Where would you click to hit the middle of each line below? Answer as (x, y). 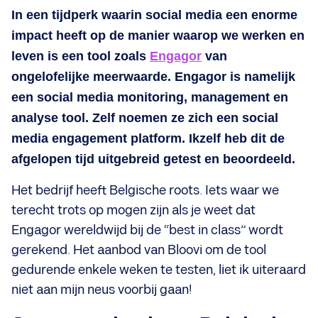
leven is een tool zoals (81, 56)
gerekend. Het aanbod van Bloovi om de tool (139, 250)
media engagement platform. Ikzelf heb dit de (148, 138)
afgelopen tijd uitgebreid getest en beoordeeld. (153, 159)
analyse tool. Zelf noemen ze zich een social (145, 118)
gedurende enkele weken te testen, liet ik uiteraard (159, 270)
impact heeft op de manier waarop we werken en (158, 35)
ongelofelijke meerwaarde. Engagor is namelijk (153, 77)
